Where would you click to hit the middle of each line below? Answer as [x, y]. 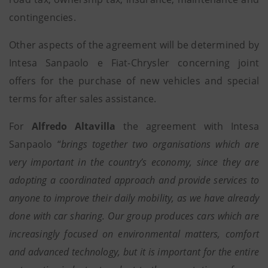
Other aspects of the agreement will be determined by [134, 45]
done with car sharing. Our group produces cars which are [134, 216]
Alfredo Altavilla [74, 126]
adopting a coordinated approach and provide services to [134, 180]
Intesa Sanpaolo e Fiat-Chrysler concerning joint [134, 63]
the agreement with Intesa [187, 126]
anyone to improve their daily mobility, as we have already [134, 198]
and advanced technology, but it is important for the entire [134, 252]
